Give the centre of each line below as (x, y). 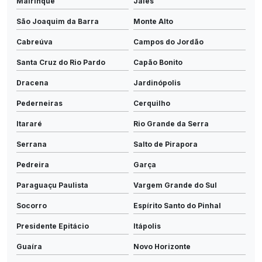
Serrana (32, 144)
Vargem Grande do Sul (175, 185)
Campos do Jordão (168, 42)
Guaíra (29, 246)
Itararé (29, 123)
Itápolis (147, 226)
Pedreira (33, 164)
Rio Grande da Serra (171, 123)
